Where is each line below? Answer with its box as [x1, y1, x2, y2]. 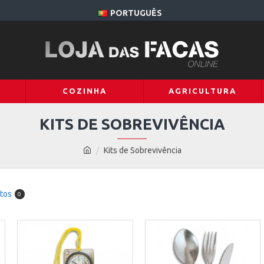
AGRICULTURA [168, 87, 236, 95]
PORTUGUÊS [110, 8, 162, 18]
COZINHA [62, 87, 107, 95]
